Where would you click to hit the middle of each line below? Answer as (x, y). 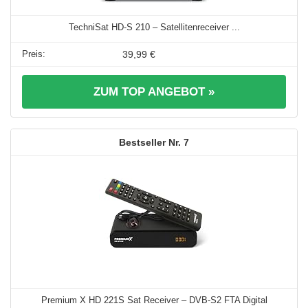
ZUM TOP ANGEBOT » (154, 92)
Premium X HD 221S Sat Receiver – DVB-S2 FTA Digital (154, 300)
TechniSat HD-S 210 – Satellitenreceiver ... (154, 27)
